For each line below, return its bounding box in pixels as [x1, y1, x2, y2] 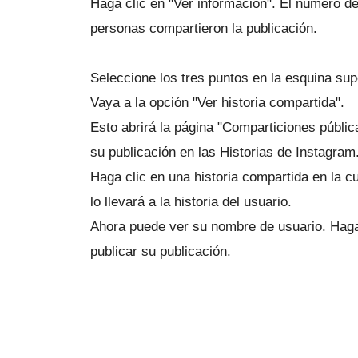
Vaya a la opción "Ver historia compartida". [90, 95, 344, 111]
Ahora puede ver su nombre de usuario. [90, 219, 330, 235]
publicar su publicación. [90, 244, 231, 260]
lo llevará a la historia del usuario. [90, 194, 292, 210]
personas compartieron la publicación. [90, 21, 317, 37]
